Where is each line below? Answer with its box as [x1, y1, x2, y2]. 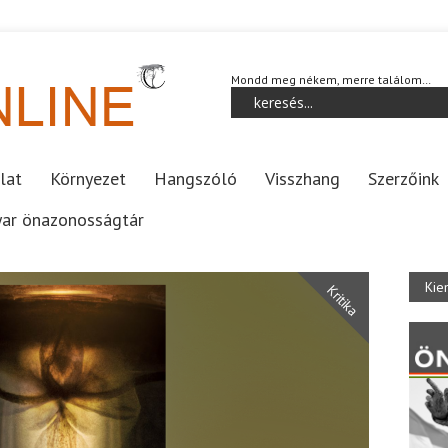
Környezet [50, 167, 126, 190]
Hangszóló [154, 167, 237, 190]
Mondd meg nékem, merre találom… [231, 72, 431, 87]
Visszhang [265, 167, 340, 190]
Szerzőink [368, 167, 439, 190]
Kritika [323, 281, 362, 320]
